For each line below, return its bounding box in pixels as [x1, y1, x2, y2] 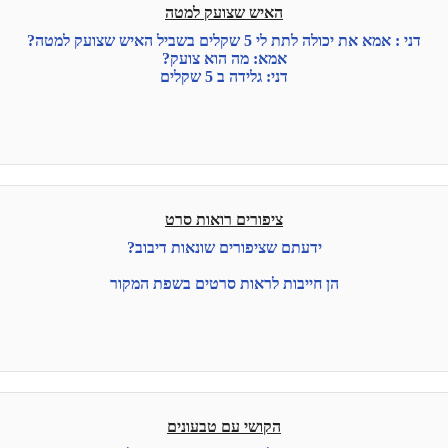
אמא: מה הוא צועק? [161, 50, 287, 68]
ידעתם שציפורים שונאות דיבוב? [126, 239, 322, 257]
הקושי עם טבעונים [167, 418, 281, 436]
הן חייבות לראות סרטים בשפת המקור [109, 275, 339, 293]
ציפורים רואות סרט [165, 211, 283, 229]
